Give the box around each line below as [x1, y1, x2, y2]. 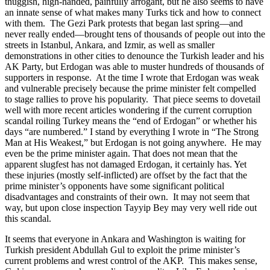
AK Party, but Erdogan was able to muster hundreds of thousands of [5, 61, 264, 72]
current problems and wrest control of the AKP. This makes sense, [5, 256, 257, 266]
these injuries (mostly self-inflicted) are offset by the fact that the [5, 170, 247, 181]
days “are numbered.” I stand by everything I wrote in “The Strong [5, 127, 259, 137]
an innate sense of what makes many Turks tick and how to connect [5, 7, 261, 18]
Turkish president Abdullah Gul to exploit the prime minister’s [5, 245, 240, 256]
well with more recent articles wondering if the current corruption [5, 105, 252, 116]
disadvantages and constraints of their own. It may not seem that [5, 192, 250, 202]
